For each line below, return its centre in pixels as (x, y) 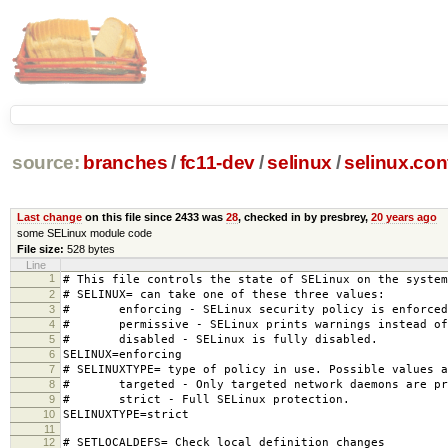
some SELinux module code (84, 232)
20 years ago (403, 216)
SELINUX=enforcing (122, 354)
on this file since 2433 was (153, 216)
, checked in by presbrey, (304, 216)
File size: (40, 248)
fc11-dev (217, 163)
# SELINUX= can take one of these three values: (224, 294)
